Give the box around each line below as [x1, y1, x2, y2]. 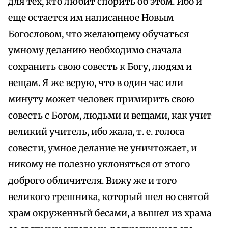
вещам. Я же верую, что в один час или [8, 77, 183, 89]
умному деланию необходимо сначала [8, 45, 182, 56]
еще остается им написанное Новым [8, 12, 174, 24]
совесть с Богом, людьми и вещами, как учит [8, 110, 212, 122]
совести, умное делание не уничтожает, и [8, 142, 197, 154]
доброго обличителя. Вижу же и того [8, 175, 177, 187]
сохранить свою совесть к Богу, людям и [8, 61, 192, 73]
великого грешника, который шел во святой [8, 191, 209, 203]
